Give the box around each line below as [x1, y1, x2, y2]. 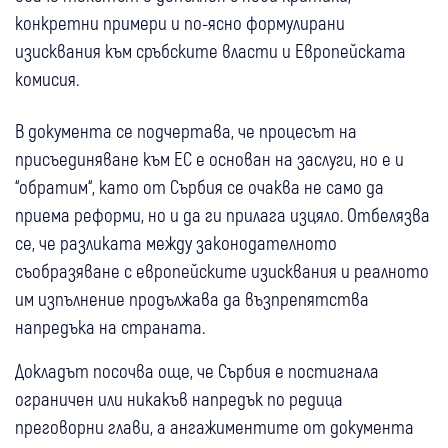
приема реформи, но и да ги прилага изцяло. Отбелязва [15, 202, 430, 226]
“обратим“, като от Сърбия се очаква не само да [15, 174, 384, 198]
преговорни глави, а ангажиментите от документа [15, 414, 414, 438]
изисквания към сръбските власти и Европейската [15, 38, 406, 62]
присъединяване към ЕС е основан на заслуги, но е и [15, 146, 404, 170]
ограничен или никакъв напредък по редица [15, 386, 343, 410]
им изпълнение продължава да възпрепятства [15, 286, 369, 310]
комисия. [15, 66, 79, 90]
